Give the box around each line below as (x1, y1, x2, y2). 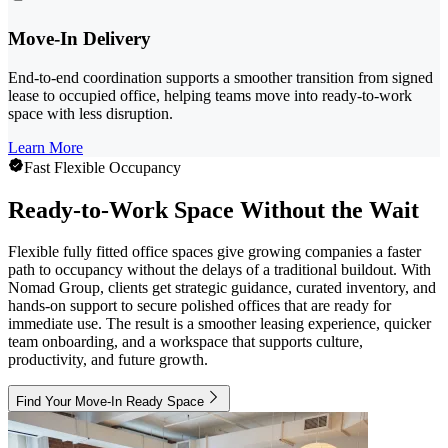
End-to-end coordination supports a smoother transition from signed (8, 68, 433, 86)
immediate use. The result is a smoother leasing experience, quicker (8, 315, 431, 333)
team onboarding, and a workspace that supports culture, (8, 333, 363, 351)
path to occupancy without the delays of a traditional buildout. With (8, 261, 431, 279)
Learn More (8, 138, 83, 156)
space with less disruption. (8, 104, 173, 122)
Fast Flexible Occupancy (24, 158, 181, 176)
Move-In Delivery (8, 27, 151, 49)
